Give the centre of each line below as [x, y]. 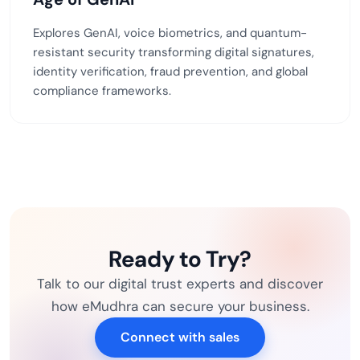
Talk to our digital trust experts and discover [180, 283]
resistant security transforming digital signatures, [174, 52]
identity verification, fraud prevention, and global [170, 71]
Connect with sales [180, 337]
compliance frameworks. [102, 90]
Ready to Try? [180, 259]
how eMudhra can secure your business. [180, 306]
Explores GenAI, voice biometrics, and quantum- [170, 33]
